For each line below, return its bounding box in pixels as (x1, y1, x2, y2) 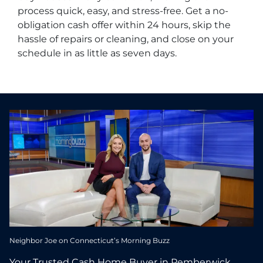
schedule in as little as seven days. (18, 48, 177, 59)
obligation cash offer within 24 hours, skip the (18, 19, 231, 31)
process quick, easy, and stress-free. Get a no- (18, 5, 228, 17)
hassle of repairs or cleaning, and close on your (18, 33, 234, 45)
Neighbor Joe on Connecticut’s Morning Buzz (9, 236, 170, 245)
